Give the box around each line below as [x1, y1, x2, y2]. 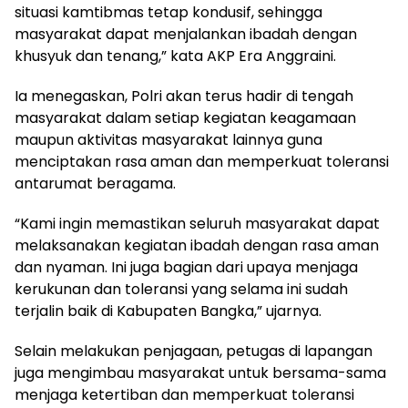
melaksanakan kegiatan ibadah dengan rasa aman [15, 235, 379, 256]
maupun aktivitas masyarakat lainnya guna [15, 129, 322, 150]
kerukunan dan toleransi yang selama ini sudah [15, 279, 348, 300]
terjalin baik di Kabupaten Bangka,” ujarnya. [15, 301, 321, 321]
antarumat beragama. [15, 173, 176, 194]
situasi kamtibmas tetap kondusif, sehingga [15, 2, 322, 23]
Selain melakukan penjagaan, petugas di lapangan [15, 341, 372, 362]
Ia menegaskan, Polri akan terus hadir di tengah [15, 86, 353, 107]
